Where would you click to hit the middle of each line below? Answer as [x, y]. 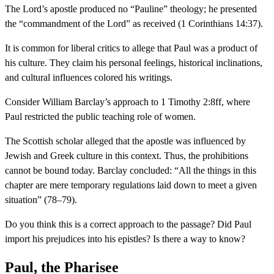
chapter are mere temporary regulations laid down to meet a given [131, 185]
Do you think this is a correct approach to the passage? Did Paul [128, 224]
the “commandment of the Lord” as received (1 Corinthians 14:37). [134, 23]
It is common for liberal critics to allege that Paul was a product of [131, 48]
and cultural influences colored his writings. [89, 77]
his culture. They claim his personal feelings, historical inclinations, [134, 62]
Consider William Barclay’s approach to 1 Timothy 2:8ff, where [128, 102]
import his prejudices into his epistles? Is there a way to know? [125, 239]
